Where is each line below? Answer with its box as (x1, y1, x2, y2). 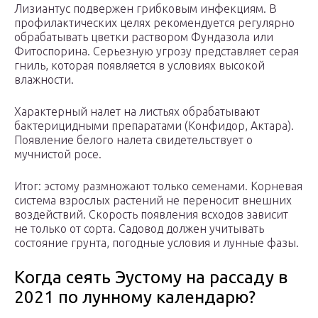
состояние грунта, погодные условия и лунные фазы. (14, 236, 299, 250)
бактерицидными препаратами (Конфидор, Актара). (14, 119, 294, 133)
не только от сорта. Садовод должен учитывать (14, 222, 264, 236)
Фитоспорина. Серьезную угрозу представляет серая (14, 45, 299, 58)
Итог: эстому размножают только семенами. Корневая (14, 180, 302, 193)
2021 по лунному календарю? (14, 287, 256, 307)
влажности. (14, 73, 74, 87)
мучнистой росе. (14, 148, 102, 161)
